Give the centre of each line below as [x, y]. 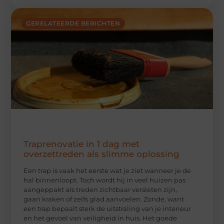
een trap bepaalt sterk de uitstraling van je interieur [107, 208]
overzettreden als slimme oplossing [102, 154]
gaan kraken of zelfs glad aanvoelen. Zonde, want [104, 199]
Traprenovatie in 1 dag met [82, 144]
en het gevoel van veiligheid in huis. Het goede [100, 218]
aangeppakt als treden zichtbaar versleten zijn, [100, 189]
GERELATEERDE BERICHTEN [73, 23]
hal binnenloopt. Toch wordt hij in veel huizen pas [105, 180]
